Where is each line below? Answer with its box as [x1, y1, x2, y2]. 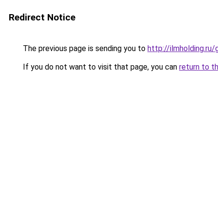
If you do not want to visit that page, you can [21, 62, 179, 72]
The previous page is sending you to [21, 44, 147, 53]
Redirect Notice [9, 12, 75, 23]
